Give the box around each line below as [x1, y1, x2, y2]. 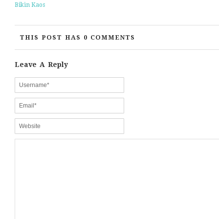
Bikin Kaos [15, 1, 45, 8]
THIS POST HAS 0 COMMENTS [20, 34, 135, 41]
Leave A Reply [15, 61, 68, 68]
